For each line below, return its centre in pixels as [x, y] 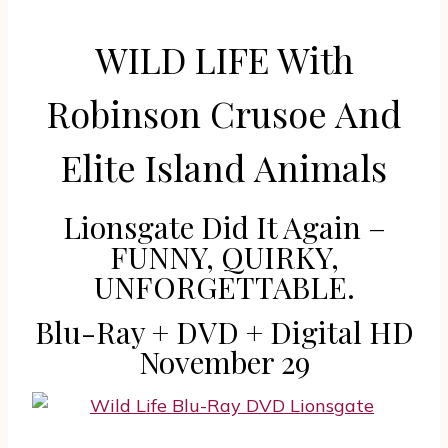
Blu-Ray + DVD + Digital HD [224, 332]
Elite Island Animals [224, 167]
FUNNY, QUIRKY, [224, 257]
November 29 [224, 362]
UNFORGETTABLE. [224, 287]
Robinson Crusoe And [224, 113]
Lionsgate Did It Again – [224, 227]
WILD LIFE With [224, 59]
